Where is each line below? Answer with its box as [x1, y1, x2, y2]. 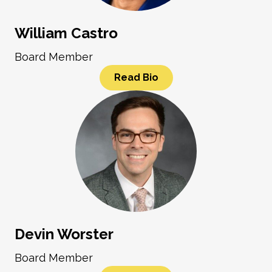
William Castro [15, 24, 118, 42]
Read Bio [114, 72, 158, 84]
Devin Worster [15, 225, 114, 243]
